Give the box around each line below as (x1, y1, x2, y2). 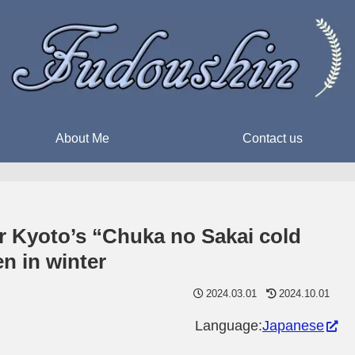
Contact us (242, 132, 303, 145)
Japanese (262, 318, 324, 334)
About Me (55, 132, 109, 145)
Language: (195, 318, 262, 334)
